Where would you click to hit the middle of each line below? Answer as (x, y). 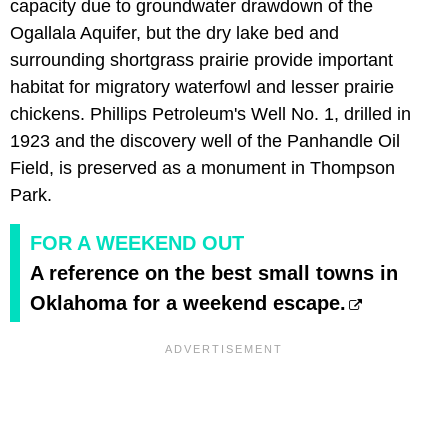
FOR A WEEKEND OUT (137, 243)
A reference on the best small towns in (214, 273)
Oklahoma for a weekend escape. (188, 303)
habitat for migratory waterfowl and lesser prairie (202, 87)
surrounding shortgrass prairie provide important (201, 60)
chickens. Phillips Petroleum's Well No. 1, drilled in (210, 114)
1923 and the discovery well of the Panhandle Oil (205, 141)
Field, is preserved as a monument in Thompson (202, 168)
